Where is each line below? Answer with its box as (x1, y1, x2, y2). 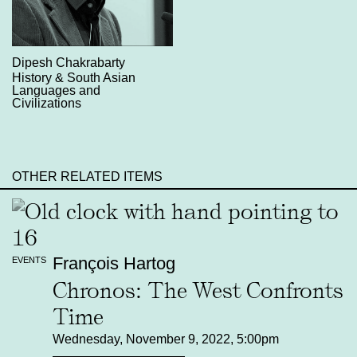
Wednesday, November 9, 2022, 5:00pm (52, 331, 279, 346)
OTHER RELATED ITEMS (12, 170, 163, 183)
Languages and (12, 84, 100, 97)
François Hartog (52, 253, 175, 274)
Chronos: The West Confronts (52, 277, 343, 304)
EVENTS (12, 255, 46, 265)
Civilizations (12, 96, 81, 110)
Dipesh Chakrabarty (12, 56, 125, 69)
